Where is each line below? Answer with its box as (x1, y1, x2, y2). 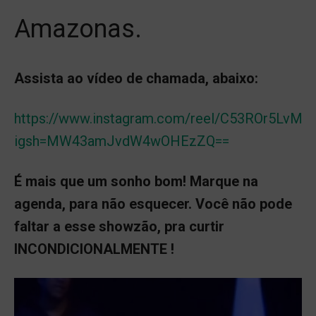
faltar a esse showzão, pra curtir (14, 218, 224, 236)
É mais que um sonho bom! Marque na (14, 173, 258, 190)
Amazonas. (14, 14, 142, 44)
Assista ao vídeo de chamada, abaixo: (14, 70, 258, 87)
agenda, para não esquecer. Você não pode (14, 195, 292, 213)
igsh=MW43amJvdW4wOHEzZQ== (14, 133, 229, 150)
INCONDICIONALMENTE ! (14, 241, 174, 258)
